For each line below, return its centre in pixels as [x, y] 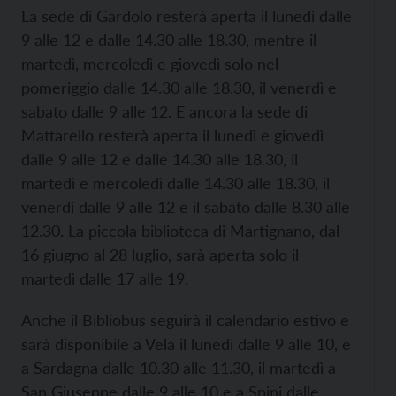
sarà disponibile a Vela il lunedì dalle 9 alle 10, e [186, 344]
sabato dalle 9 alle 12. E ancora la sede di [164, 112]
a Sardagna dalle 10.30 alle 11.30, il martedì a [179, 368]
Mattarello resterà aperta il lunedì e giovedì [172, 136]
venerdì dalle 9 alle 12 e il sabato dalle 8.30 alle [186, 207]
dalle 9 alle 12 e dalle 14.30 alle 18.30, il [160, 160]
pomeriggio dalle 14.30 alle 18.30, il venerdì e [179, 88]
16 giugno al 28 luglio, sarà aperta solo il [160, 255]
